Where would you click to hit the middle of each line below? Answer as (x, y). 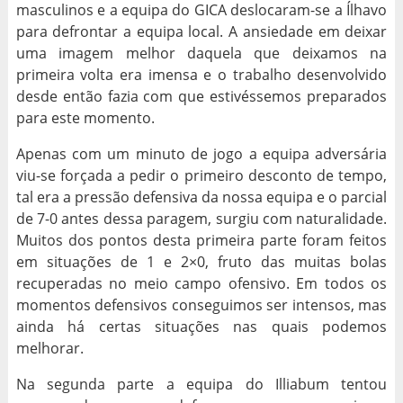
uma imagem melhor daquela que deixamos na (201, 53)
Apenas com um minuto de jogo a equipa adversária (201, 153)
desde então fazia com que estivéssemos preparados (201, 96)
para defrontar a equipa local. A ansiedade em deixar (201, 31)
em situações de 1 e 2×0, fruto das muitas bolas (201, 261)
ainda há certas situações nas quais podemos (201, 326)
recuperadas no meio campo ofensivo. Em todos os (201, 283)
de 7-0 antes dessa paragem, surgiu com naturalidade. (201, 218)
